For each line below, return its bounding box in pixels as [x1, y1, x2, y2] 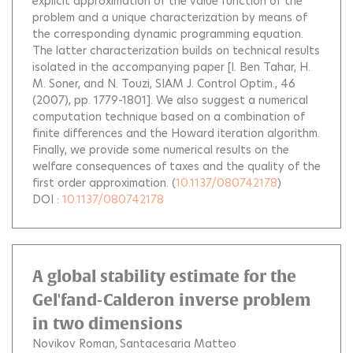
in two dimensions [32, 314, 183, 333]
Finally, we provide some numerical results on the [32, 141, 289, 158]
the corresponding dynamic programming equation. [32, 25, 303, 42]
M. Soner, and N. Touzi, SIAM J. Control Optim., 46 [32, 75, 295, 91]
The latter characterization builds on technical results [32, 42, 320, 58]
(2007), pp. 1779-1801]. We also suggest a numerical [32, 91, 308, 108]
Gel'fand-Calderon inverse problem [32, 290, 310, 309]
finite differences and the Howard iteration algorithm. [32, 124, 320, 141]
